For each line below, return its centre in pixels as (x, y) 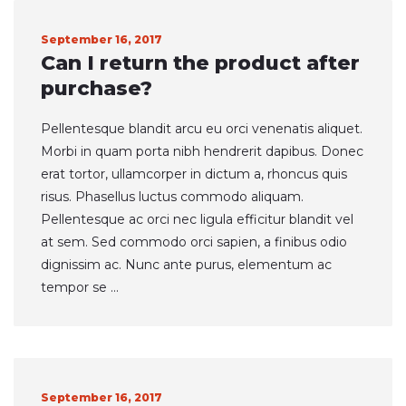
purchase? (97, 88)
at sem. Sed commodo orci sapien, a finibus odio (194, 242)
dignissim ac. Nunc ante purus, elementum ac (186, 265)
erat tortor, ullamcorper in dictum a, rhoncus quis (194, 174)
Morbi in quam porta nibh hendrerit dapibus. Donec (202, 151)
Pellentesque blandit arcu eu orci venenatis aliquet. (202, 129)
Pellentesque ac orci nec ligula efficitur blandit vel (197, 219)
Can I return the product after (200, 63)
